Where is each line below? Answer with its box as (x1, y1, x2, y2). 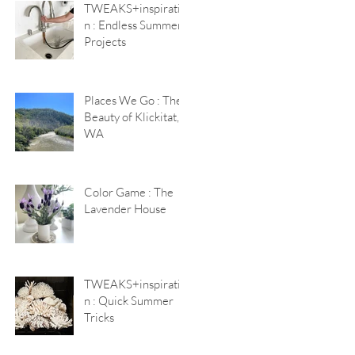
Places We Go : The (84, 93, 182, 108)
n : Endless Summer (84, 17, 182, 32)
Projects (84, 34, 126, 49)
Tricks (84, 310, 114, 325)
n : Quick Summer (84, 293, 174, 308)
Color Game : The (84, 185, 174, 200)
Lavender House (84, 201, 166, 216)
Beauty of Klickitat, (84, 109, 179, 124)
